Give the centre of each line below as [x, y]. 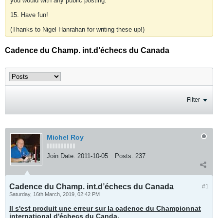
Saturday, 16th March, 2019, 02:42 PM [54, 194]
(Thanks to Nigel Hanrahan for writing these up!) [77, 29]
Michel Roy [65, 137]
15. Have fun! [29, 15]
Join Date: [61, 156]
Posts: [124, 156]
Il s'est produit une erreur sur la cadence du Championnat [105, 208]
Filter [193, 100]
